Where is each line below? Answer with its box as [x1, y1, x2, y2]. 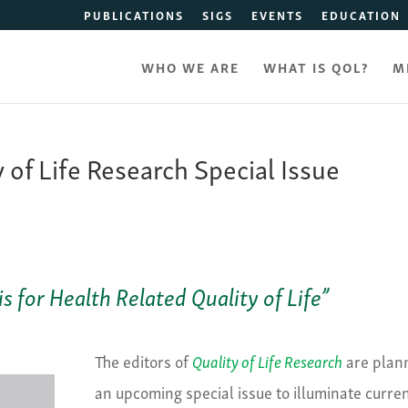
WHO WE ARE [140, 55, 240, 77]
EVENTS [250, 5, 303, 25]
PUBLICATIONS [83, 5, 184, 25]
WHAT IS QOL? [262, 55, 369, 77]
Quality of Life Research [191, 347, 342, 374]
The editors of [94, 347, 192, 374]
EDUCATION [321, 5, 401, 25]
